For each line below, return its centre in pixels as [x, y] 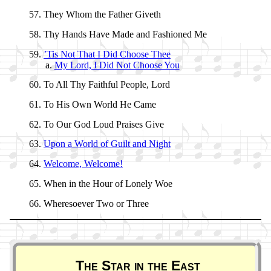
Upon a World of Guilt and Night [107, 144]
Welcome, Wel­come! [83, 164]
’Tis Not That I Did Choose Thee [107, 54]
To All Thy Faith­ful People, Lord [107, 85]
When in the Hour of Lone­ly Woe [108, 183]
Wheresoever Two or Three [96, 203]
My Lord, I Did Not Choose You [117, 65]
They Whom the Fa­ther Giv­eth [102, 15]
